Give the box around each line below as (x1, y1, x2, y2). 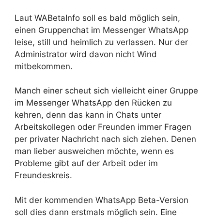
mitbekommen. (15, 61, 73, 71)
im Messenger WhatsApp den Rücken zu (15, 98, 172, 108)
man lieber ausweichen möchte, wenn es (15, 146, 174, 156)
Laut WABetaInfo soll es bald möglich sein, (15, 13, 180, 23)
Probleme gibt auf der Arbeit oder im (15, 158, 158, 168)
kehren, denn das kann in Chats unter (15, 110, 161, 120)
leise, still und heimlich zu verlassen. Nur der (15, 37, 188, 47)
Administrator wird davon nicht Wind (15, 49, 157, 59)
